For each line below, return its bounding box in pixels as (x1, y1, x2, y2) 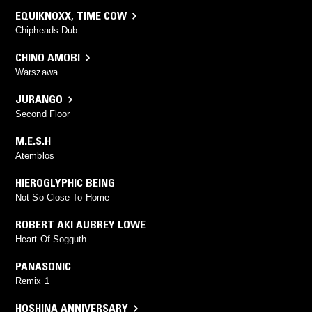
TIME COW (77, 8, 127, 23)
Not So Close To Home (15, 192, 109, 203)
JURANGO (15, 92, 63, 107)
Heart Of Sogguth (15, 234, 87, 245)
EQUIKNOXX (15, 8, 71, 23)
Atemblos (15, 150, 54, 162)
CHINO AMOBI (15, 50, 80, 65)
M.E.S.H (15, 134, 51, 148)
